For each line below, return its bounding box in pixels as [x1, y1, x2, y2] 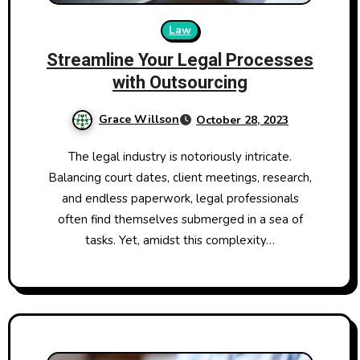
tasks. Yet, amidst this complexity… [85, 232, 275, 249]
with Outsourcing [112, 70, 247, 96]
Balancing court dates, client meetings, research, [48, 170, 312, 186]
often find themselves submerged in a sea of [57, 211, 303, 228]
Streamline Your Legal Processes [47, 47, 313, 74]
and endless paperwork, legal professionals [61, 190, 299, 207]
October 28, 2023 [196, 112, 288, 129]
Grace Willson [99, 112, 179, 128]
